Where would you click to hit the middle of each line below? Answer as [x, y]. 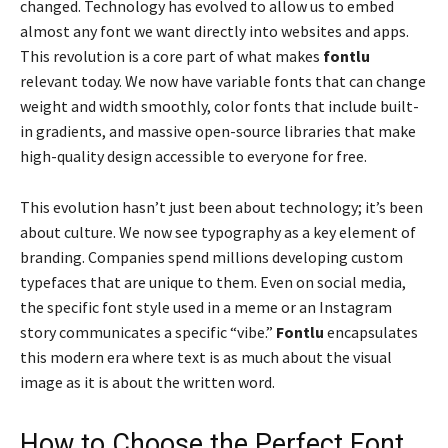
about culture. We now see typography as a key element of [218, 232]
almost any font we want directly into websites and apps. [214, 31]
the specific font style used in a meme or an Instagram [206, 307]
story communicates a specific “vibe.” [148, 332]
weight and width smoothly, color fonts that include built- [219, 106]
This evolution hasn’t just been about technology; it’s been [221, 207]
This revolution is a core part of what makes [171, 56]
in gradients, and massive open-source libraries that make [218, 131]
